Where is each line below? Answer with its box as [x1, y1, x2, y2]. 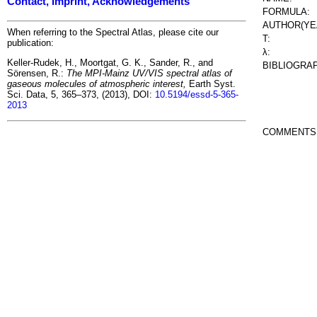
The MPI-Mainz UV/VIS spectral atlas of [67, 68, 232, 79]
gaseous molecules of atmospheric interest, [7, 79, 186, 90]
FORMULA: [263, 6, 310, 17]
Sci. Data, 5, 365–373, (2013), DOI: [7, 89, 155, 100]
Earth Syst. [186, 79, 236, 90]
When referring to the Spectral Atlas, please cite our [7, 26, 219, 38]
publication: [7, 37, 54, 48]
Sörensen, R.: [7, 68, 67, 79]
